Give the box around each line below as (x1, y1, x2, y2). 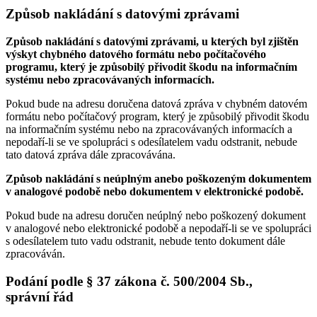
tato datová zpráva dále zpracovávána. (6, 148, 175, 161)
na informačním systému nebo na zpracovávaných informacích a (6, 122, 292, 135)
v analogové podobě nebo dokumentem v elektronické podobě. (6, 185, 304, 197)
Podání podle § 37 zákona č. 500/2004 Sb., (6, 273, 253, 289)
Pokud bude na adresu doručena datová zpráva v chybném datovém (6, 97, 307, 110)
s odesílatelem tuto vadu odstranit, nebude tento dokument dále (6, 234, 285, 247)
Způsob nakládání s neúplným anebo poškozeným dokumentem (6, 172, 311, 185)
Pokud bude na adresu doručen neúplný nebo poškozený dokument (6, 209, 306, 221)
